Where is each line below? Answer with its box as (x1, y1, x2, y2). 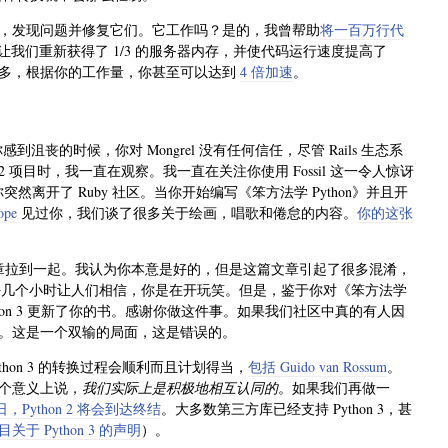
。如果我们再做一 (278, 377, 390, 397)
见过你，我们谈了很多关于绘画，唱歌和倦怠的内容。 (17, 202, 357, 222)
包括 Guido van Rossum (248, 356, 387, 376)
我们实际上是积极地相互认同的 (82, 377, 278, 397)
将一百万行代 (320, 20, 404, 40)
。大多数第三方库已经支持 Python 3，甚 (161, 398, 412, 418)
